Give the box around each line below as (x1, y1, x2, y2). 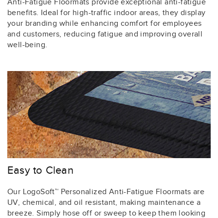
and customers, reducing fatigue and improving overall (7, 30, 203, 39)
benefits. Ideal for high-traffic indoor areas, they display (7, 8, 206, 18)
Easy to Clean (7, 163, 73, 177)
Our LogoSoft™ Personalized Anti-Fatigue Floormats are (7, 187, 205, 197)
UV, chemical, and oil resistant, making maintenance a (7, 198, 201, 207)
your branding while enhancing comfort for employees (7, 19, 202, 29)
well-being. (7, 40, 48, 50)
